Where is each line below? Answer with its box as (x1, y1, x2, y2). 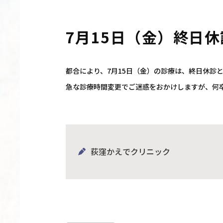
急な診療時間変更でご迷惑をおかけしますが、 (65, 82, 212, 92)
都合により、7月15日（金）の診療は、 (65, 66, 189, 76)
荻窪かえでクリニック (90, 145, 170, 157)
